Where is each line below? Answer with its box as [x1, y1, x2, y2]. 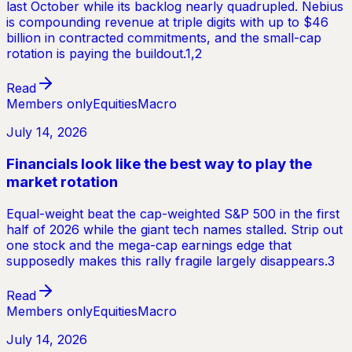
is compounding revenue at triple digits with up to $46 [6, 14, 328, 31]
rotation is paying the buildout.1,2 [6, 46, 202, 62]
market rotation [6, 172, 118, 191]
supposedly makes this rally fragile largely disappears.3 [6, 252, 335, 269]
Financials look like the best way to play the [6, 154, 312, 173]
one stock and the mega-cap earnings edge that [6, 236, 291, 253]
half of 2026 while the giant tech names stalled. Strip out [6, 221, 343, 237]
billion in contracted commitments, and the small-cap [6, 30, 321, 46]
